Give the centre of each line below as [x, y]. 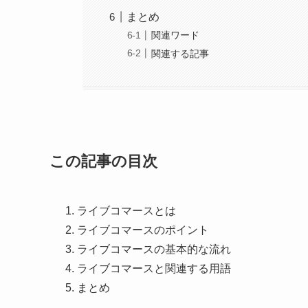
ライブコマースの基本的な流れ [154, 250]
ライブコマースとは [126, 211]
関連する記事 [180, 53]
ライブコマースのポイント [143, 230]
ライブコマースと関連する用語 [154, 269]
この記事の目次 [103, 162]
